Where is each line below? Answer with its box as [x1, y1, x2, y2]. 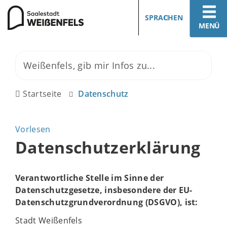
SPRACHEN [145, 13, 183, 22]
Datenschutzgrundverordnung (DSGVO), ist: [15, 197, 198, 208]
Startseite [23, 88, 62, 99]
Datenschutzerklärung [15, 136, 201, 158]
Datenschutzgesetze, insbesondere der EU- [15, 184, 193, 196]
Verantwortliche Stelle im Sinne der [15, 172, 164, 183]
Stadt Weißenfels [15, 215, 83, 226]
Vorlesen [15, 124, 51, 135]
